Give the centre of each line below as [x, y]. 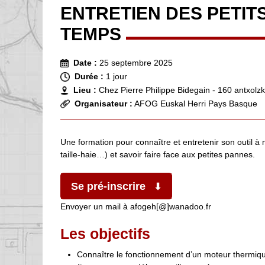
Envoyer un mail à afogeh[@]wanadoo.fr [137, 206]
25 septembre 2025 [136, 62]
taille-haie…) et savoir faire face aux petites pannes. [158, 154]
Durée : [89, 76]
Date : [86, 62]
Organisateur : [104, 103]
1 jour [117, 76]
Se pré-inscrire [108, 186]
